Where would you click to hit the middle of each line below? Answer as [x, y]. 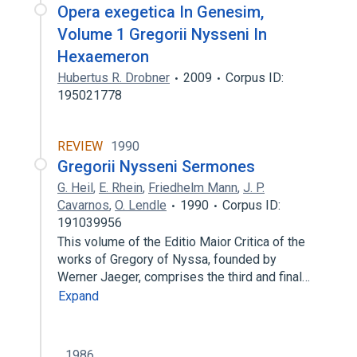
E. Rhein [121, 188]
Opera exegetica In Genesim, [161, 12]
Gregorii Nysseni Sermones [156, 167]
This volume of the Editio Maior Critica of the [181, 242]
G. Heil [75, 188]
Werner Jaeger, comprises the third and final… [185, 277]
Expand [78, 296]
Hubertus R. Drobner [114, 78]
